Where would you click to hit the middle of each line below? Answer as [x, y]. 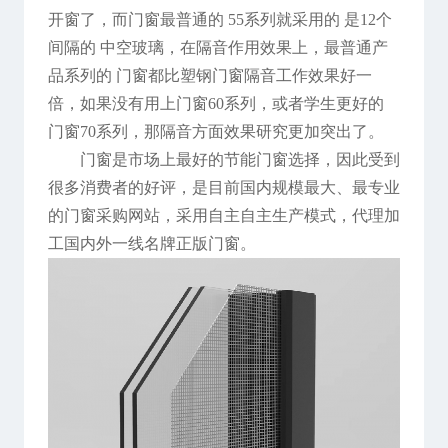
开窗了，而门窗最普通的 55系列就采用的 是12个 [219, 20]
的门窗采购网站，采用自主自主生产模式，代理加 [223, 216]
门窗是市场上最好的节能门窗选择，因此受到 [239, 160]
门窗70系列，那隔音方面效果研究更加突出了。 [215, 132]
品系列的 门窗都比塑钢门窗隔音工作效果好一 [209, 76]
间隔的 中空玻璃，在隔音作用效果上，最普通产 [217, 48]
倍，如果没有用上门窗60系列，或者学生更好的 [215, 104]
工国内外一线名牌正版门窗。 [151, 244]
